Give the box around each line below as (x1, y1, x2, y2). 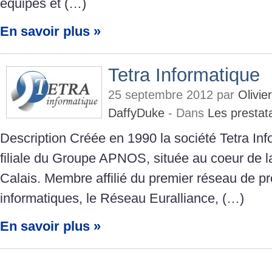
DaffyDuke (108, 106, 165, 120)
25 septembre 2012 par (108, 87, 238, 101)
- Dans (165, 106, 208, 120)
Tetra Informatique (108, 64, 260, 86)
